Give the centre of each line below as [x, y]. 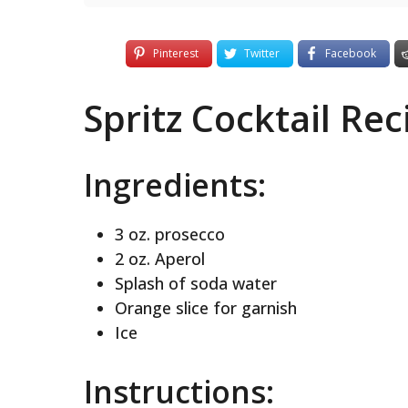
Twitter [262, 53]
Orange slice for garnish [205, 307]
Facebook [351, 53]
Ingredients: [175, 185]
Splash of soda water [195, 283]
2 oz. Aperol [159, 258]
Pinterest [176, 53]
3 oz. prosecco [169, 234]
